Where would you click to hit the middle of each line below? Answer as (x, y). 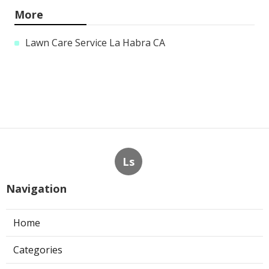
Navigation (36, 188)
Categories (38, 249)
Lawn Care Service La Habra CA (95, 42)
